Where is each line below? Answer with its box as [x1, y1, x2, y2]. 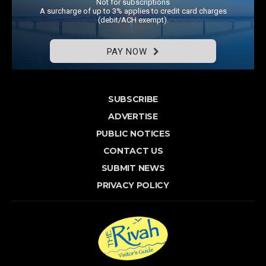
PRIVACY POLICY [97, 179, 169, 191]
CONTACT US [103, 145, 163, 156]
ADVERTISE [108, 110, 158, 122]
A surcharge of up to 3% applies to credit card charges [39, 6, 227, 15]
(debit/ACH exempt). [97, 15, 169, 24]
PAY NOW [106, 46, 147, 57]
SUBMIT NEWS [101, 162, 165, 173]
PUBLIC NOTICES [96, 128, 170, 139]
